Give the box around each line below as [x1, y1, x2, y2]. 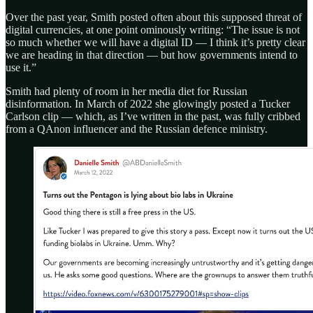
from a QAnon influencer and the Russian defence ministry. [6, 122, 268, 135]
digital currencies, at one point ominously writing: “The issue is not [6, 23, 300, 36]
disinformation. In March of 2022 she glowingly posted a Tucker [6, 97, 290, 110]
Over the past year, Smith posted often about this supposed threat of [6, 10, 302, 23]
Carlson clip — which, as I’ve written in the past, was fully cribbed [6, 110, 300, 122]
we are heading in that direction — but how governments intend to [6, 48, 298, 61]
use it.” [6, 61, 36, 73]
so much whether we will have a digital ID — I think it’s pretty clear [6, 36, 305, 48]
